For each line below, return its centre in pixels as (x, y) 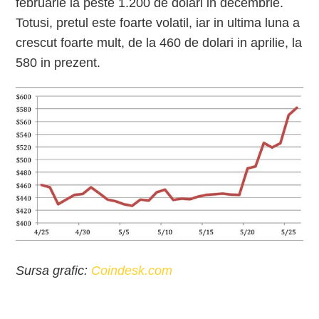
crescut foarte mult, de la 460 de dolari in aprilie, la (159, 43)
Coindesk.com (132, 270)
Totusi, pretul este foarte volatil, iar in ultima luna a (158, 23)
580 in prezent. (58, 63)
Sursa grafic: (54, 270)
